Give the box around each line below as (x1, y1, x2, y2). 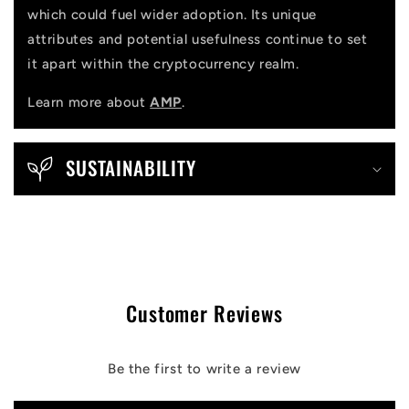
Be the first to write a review (108, 361, 301, 378)
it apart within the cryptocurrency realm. (27, 56, 299, 73)
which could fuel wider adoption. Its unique (27, 6, 317, 24)
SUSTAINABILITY (66, 153, 196, 183)
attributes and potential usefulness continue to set (27, 31, 368, 48)
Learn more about (27, 94, 151, 111)
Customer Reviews (126, 298, 283, 330)
